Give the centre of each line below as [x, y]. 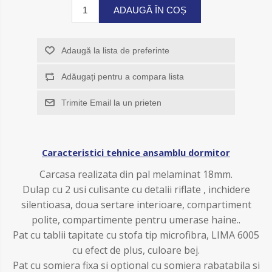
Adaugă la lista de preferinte [115, 50]
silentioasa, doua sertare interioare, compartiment [136, 204]
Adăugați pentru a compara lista [122, 76]
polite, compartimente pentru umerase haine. [135, 219]
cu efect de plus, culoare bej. [136, 250]
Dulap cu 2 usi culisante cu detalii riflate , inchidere [136, 189]
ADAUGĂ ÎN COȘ [150, 10]
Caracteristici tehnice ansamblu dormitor [136, 152]
